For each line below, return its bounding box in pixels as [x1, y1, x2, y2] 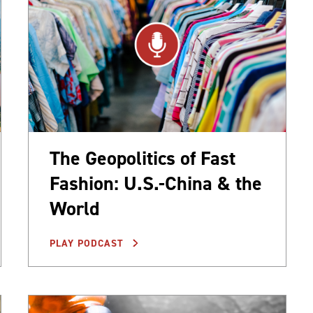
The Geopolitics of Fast [50, 145, 235, 172]
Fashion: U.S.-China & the [50, 170, 262, 197]
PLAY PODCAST [50, 237, 127, 251]
